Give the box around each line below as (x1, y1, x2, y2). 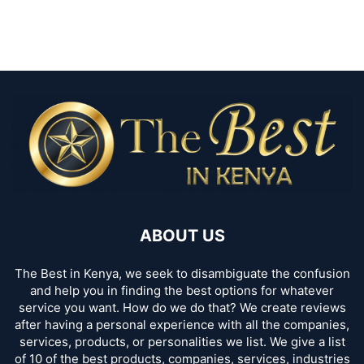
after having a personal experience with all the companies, (15, 317, 349, 332)
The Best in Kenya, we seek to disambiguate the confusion (14, 266, 350, 281)
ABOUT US (139, 226, 225, 245)
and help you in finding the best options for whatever (30, 283, 334, 298)
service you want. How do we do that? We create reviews (18, 300, 346, 315)
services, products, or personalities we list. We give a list (19, 334, 345, 349)
